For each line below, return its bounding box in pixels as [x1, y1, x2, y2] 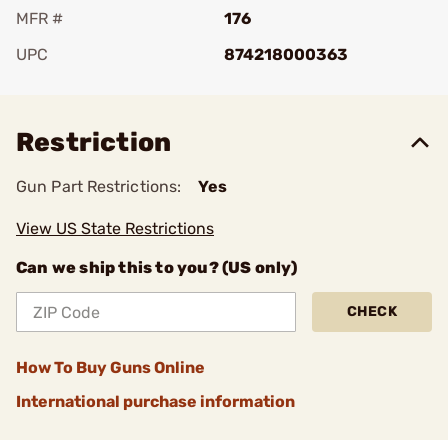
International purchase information [16, 392, 295, 411]
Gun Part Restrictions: [16, 177, 182, 196]
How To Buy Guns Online [16, 358, 205, 377]
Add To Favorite [44, 73, 162, 92]
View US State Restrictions [16, 219, 214, 238]
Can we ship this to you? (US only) [16, 258, 297, 277]
